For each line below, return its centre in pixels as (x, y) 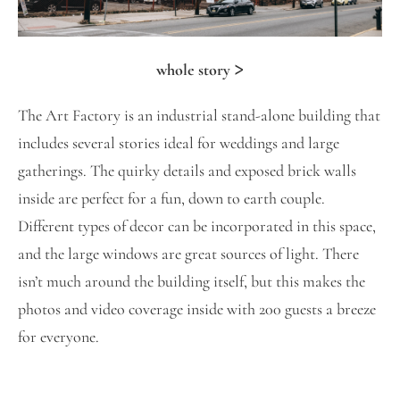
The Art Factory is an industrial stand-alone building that (199, 116)
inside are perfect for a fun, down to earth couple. (171, 199)
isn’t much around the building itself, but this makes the (192, 282)
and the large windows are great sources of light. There (188, 254)
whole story (193, 70)
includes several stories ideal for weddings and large (179, 143)
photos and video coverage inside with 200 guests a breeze (197, 309)
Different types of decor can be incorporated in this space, (197, 226)
